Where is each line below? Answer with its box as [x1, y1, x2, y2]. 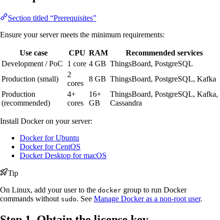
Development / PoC [1, 59, 63, 68]
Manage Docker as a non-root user [94, 194, 200, 203]
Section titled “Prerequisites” [8, 14, 96, 23]
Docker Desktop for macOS [20, 151, 107, 160]
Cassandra [110, 99, 142, 108]
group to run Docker [121, 186, 187, 194]
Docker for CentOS [20, 142, 81, 151]
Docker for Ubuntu [20, 134, 79, 142]
